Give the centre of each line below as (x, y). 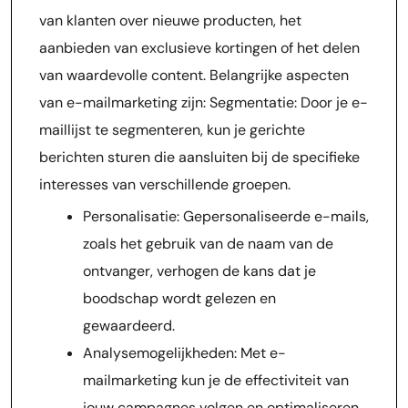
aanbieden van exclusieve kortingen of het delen (199, 48)
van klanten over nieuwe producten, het (170, 20)
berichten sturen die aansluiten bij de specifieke (199, 157)
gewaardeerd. (129, 326)
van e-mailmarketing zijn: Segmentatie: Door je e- (204, 102)
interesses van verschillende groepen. (165, 184)
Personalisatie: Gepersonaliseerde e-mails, (226, 216)
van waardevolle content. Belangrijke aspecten (194, 75)
